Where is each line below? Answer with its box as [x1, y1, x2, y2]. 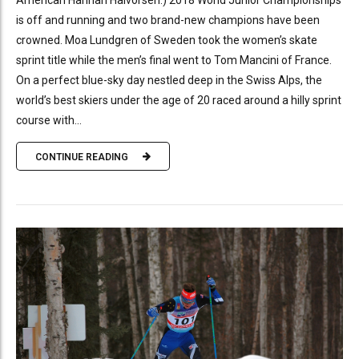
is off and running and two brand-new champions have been [16, 14, 320, 27]
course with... [16, 114, 82, 127]
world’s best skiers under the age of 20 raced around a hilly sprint [16, 94, 341, 107]
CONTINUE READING [35, 151, 128, 163]
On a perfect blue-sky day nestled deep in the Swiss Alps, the [16, 74, 322, 87]
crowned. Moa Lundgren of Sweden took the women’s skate [16, 34, 317, 47]
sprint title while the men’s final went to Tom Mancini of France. [16, 54, 332, 67]
